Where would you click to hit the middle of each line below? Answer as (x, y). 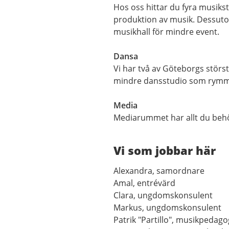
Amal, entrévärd (144, 183)
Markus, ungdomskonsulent (168, 208)
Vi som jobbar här (165, 151)
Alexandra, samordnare (160, 171)
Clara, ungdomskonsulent (163, 196)
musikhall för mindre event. (166, 32)
